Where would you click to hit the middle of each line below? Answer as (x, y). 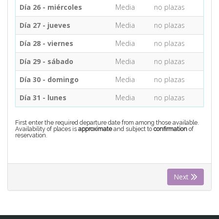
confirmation (171, 129)
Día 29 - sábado (46, 61)
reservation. (31, 135)
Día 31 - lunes (43, 97)
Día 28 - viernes (46, 43)
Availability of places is (47, 129)
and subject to (133, 129)
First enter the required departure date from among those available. (107, 122)
